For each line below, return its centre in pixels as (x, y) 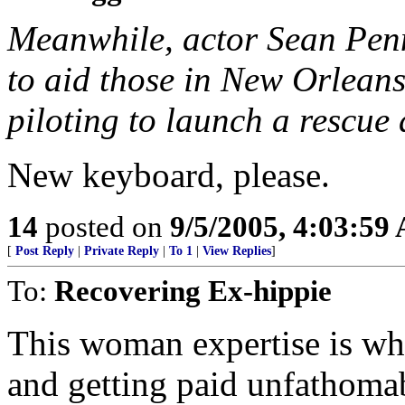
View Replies (237, 251)
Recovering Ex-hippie (193, 291)
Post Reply (45, 251)
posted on (104, 226)
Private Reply (122, 251)
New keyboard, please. (169, 175)
